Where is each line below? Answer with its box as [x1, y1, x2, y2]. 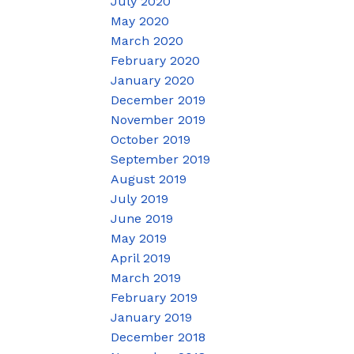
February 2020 [111, 52, 201, 68]
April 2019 [111, 250, 171, 265]
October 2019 [111, 131, 191, 147]
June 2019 [111, 210, 174, 226]
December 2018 [111, 329, 206, 345]
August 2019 [111, 171, 187, 186]
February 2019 [111, 289, 198, 305]
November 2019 [111, 111, 206, 127]
